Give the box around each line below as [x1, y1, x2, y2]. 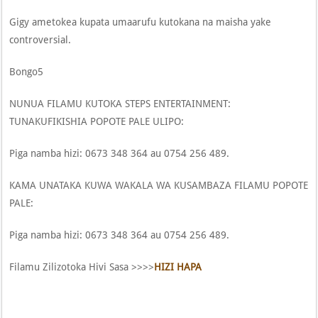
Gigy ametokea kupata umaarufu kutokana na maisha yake [9, 16, 272, 28]
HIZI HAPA [154, 261, 202, 273]
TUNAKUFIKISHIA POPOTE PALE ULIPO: [9, 116, 185, 128]
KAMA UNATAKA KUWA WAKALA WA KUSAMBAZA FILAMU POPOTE [9, 180, 309, 192]
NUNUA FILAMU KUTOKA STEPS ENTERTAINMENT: [9, 98, 231, 110]
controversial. [9, 34, 72, 46]
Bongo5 [9, 66, 44, 78]
